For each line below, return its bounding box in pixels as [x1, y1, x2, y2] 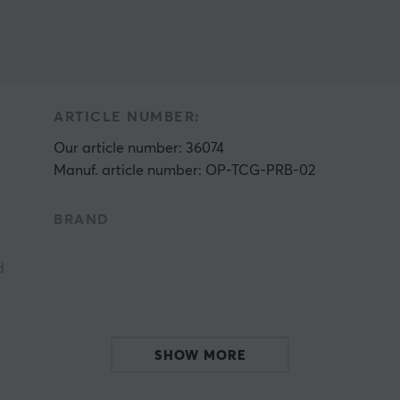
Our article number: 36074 [54, 141, 225, 155]
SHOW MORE [154, 349, 246, 362]
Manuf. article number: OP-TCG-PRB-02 [54, 163, 316, 178]
